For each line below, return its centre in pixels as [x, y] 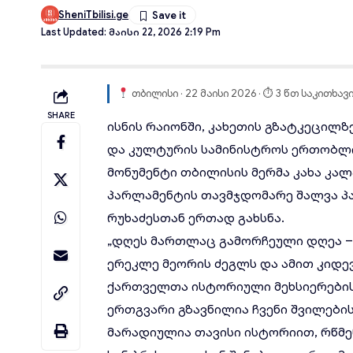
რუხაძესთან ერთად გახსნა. [196, 218]
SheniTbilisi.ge [94, 15]
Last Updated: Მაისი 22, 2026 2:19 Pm [131, 32]
